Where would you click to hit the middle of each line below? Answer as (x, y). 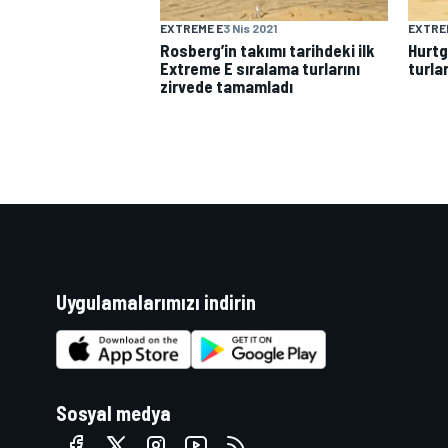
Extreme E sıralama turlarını (260, 68)
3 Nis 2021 (250, 28)
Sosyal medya (113, 413)
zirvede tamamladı (226, 86)
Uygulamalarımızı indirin (156, 302)
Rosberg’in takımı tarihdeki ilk (267, 50)
